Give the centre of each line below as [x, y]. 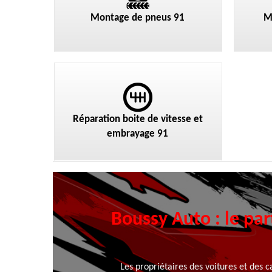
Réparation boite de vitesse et [138, 119]
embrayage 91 [138, 134]
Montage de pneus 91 [138, 18]
